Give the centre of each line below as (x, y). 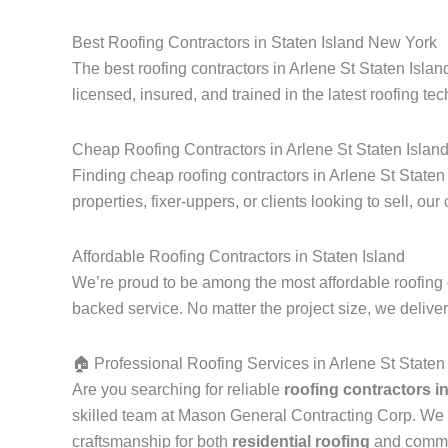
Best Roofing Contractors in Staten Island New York (254, 43)
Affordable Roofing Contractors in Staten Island (238, 257)
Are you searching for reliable (178, 390)
